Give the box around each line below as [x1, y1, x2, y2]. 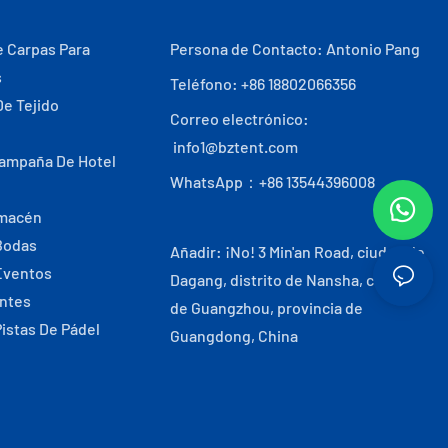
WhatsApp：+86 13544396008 [170, 171, 376, 191]
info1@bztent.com [170, 136, 299, 156]
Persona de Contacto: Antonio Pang [170, 38, 421, 58]
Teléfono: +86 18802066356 [170, 73, 357, 93]
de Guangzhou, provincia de [170, 297, 364, 317]
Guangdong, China [170, 325, 299, 345]
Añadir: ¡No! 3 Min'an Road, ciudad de [170, 241, 426, 261]
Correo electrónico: [170, 108, 310, 128]
